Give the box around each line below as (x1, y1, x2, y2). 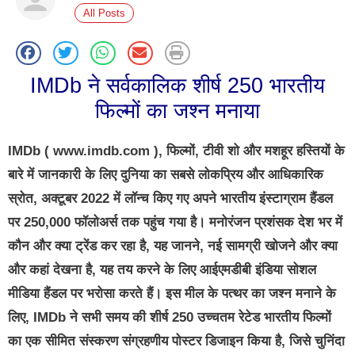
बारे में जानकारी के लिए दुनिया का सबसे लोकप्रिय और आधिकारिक (8, 166, 323, 182)
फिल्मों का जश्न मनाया (95, 98, 260, 123)
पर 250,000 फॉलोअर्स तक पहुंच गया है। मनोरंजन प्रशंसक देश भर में (8, 214, 342, 230)
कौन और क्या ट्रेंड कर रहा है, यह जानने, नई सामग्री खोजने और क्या (8, 238, 338, 254)
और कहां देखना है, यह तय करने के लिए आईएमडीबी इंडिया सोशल (8, 261, 316, 277)
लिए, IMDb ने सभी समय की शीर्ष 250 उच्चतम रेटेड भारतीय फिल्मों (8, 309, 331, 325)
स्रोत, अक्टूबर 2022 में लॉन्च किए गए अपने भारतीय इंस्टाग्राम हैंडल (8, 190, 333, 206)
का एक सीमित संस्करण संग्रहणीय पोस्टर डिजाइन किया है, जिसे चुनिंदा (8, 333, 345, 349)
